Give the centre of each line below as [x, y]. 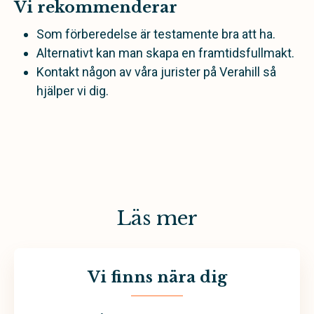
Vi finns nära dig [157, 277]
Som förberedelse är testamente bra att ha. [156, 34]
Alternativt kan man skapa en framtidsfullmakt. [165, 53]
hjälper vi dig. [73, 91]
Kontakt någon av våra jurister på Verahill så [156, 72]
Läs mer [157, 218]
